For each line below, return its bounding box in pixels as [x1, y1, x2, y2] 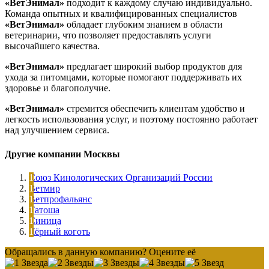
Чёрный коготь [29, 226, 90, 237]
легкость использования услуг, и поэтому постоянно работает [5, 114, 258, 125]
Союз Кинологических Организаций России [29, 172, 213, 183]
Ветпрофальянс [29, 193, 92, 204]
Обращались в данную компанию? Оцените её [5, 246, 196, 257]
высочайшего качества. [5, 41, 100, 52]
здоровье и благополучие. [5, 83, 110, 94]
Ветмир [29, 183, 60, 193]
